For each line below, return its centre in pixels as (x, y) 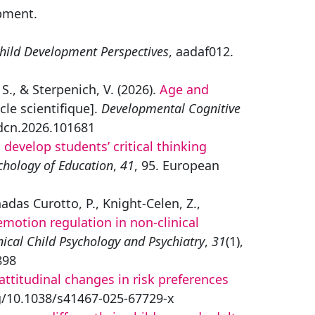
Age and (184, 89)
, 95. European (177, 165)
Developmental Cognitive (171, 108)
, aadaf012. (201, 51)
